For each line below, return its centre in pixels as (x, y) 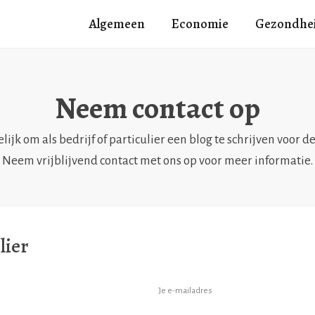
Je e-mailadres (185, 291)
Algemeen (117, 24)
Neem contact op (157, 108)
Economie (200, 24)
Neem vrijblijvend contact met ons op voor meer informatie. (157, 161)
